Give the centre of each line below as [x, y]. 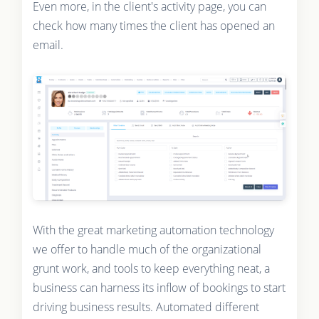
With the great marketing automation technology [153, 230]
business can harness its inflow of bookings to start [159, 288]
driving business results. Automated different [146, 307]
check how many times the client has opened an [153, 25]
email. [48, 45]
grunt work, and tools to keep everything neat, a [151, 269]
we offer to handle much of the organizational [147, 250]
